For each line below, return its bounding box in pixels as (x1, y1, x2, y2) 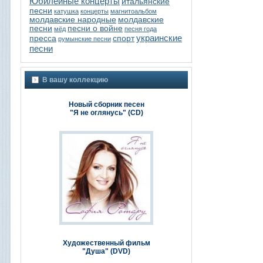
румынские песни (58, 35, 111, 42)
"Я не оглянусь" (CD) (69, 108, 143, 117)
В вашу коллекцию (42, 75, 108, 84)
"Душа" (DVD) (82, 247, 130, 255)
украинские (136, 32, 182, 43)
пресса (29, 33, 56, 43)
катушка (54, 7, 79, 15)
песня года (124, 25, 157, 32)
